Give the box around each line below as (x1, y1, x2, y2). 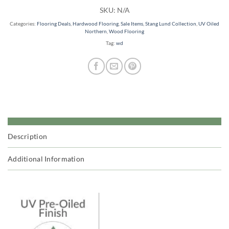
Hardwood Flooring (73, 20, 119, 27)
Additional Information (8, 154, 85, 163)
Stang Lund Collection (145, 20, 196, 27)
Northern (85, 28, 107, 34)
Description (8, 131, 48, 141)
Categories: (10, 20, 37, 27)
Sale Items (121, 20, 143, 27)
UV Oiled (198, 20, 219, 27)
